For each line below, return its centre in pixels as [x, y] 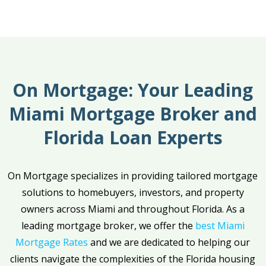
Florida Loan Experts [133, 137]
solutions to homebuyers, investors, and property [133, 192]
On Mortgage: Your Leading [133, 90]
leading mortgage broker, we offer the [108, 225]
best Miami [220, 225]
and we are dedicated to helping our [169, 242]
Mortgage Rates [52, 242]
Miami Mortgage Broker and [133, 113]
